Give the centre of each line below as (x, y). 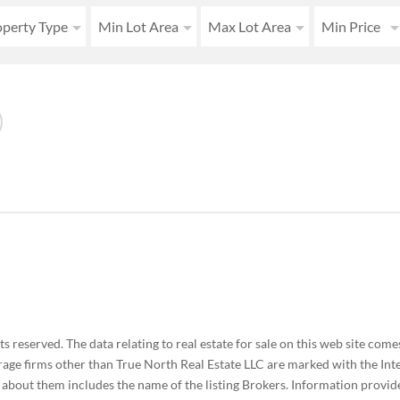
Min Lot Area (139, 27)
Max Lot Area (250, 27)
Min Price (351, 27)
